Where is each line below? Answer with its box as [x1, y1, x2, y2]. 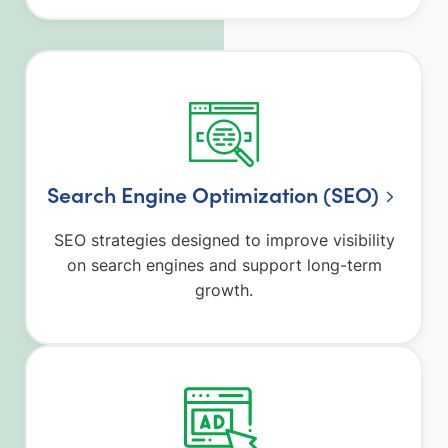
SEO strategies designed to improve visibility [53, 229, 395, 250]
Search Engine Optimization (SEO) [47, 178, 380, 209]
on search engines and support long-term [66, 254, 382, 275]
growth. [195, 279, 253, 300]
